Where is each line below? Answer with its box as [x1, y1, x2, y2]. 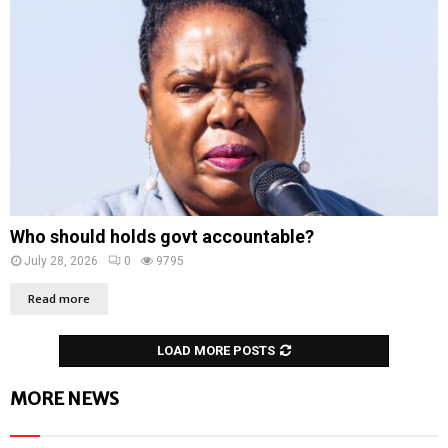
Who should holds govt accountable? [10, 225, 314, 247]
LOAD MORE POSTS [157, 342, 275, 358]
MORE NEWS [10, 386, 119, 410]
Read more [28, 287, 90, 310]
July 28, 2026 [24, 253, 98, 268]
